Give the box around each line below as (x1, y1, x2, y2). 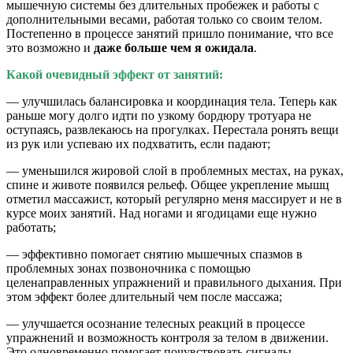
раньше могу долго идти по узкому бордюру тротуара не (6, 108, 311, 122)
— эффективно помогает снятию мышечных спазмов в (6, 247, 303, 261)
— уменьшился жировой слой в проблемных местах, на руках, (6, 163, 344, 177)
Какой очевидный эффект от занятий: (6, 67, 223, 81)
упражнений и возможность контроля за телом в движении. (6, 330, 329, 344)
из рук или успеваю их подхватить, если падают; (6, 136, 270, 150)
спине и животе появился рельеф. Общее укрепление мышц (6, 177, 329, 191)
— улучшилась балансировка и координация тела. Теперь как (6, 94, 337, 108)
